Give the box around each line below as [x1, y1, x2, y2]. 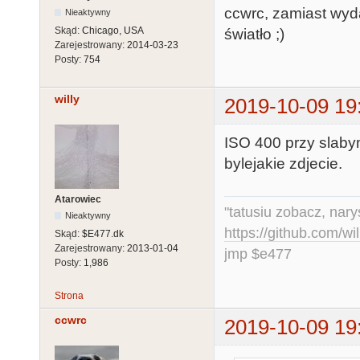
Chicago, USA [82, 24, 144, 36]
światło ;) [224, 25, 284, 43]
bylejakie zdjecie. [224, 155, 342, 173]
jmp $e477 [224, 245, 292, 262]
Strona [55, 289, 84, 301]
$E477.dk [82, 228, 124, 240]
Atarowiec [55, 194, 101, 206]
